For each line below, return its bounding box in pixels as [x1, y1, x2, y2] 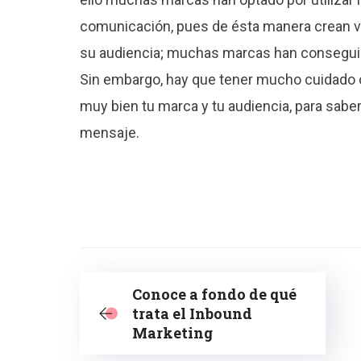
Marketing [132, 322, 213, 342]
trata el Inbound [132, 303, 252, 323]
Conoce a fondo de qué [132, 284, 297, 304]
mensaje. [80, 123, 139, 141]
